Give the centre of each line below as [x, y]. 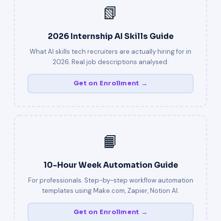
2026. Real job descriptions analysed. [110, 62]
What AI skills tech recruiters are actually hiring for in [110, 52]
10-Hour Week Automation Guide [110, 165]
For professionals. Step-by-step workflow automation [110, 180]
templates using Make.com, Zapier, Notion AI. [110, 191]
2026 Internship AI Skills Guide [110, 37]
